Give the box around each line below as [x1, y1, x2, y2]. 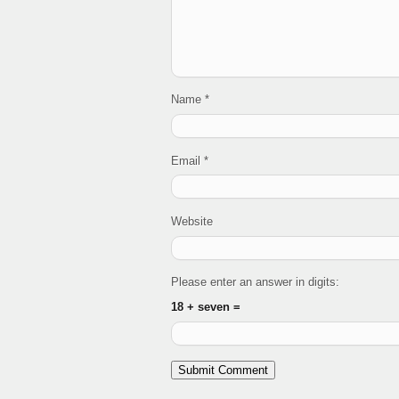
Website [171, 214, 213, 228]
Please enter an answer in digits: [171, 275, 339, 289]
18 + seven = [171, 300, 240, 314]
